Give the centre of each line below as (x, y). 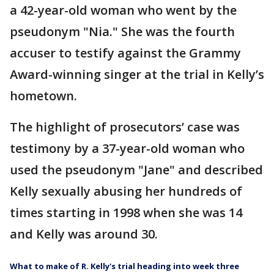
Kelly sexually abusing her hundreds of (126, 191)
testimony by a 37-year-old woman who (127, 148)
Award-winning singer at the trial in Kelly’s (137, 74)
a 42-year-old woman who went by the (123, 10)
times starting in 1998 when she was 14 (126, 213)
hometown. (43, 96)
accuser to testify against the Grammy (125, 53)
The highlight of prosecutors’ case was (125, 127)
